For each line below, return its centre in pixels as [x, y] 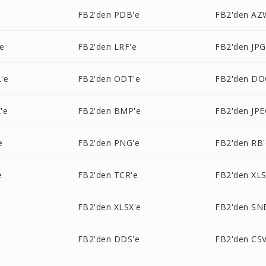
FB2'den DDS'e [109, 239]
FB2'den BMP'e [109, 111]
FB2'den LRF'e [107, 47]
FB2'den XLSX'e [109, 207]
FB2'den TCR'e [108, 175]
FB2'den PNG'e [109, 143]
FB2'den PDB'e [109, 15]
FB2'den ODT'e [109, 79]
